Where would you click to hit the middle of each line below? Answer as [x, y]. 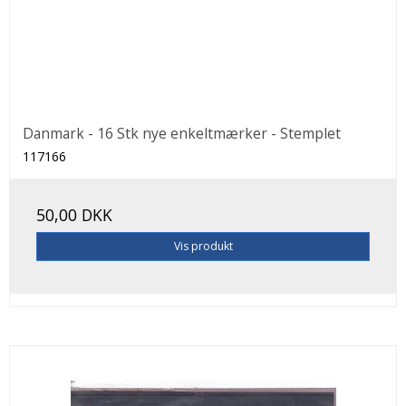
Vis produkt [203, 246]
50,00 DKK [74, 214]
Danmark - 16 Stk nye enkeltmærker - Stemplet [182, 133]
